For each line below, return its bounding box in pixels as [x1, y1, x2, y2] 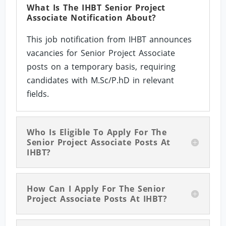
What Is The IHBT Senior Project [27, 2, 165, 14]
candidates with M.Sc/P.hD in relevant [27, 75, 175, 86]
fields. [27, 88, 49, 100]
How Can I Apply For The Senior [27, 183, 165, 195]
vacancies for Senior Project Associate [27, 47, 176, 59]
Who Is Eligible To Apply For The [27, 127, 167, 138]
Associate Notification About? [27, 12, 156, 24]
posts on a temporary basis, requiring [27, 61, 176, 73]
